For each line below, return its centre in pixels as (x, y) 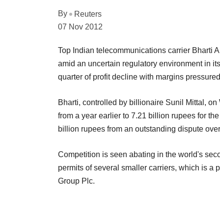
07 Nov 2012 (80, 27)
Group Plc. (76, 181)
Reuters (88, 14)
